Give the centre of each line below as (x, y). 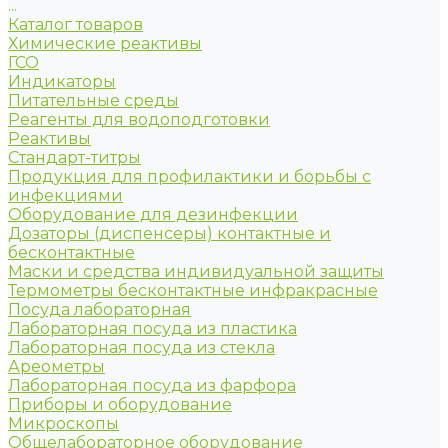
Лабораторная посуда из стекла (141, 347)
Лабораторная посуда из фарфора (152, 385)
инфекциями (65, 195)
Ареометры (56, 366)
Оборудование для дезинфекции (153, 214)
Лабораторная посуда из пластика (152, 328)
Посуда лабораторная (99, 309)
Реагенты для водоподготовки (139, 119)
